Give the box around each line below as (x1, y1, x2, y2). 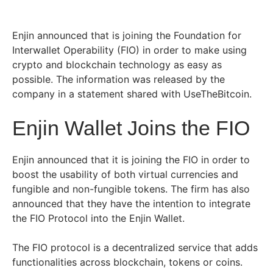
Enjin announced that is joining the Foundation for (12, 29, 241, 42)
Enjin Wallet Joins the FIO (12, 116, 250, 140)
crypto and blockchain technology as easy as (12, 58, 222, 71)
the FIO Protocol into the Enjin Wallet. (12, 212, 185, 225)
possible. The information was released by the (12, 73, 225, 86)
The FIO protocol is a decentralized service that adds (12, 241, 258, 254)
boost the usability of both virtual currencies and (12, 168, 238, 181)
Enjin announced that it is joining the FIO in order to (12, 154, 250, 166)
